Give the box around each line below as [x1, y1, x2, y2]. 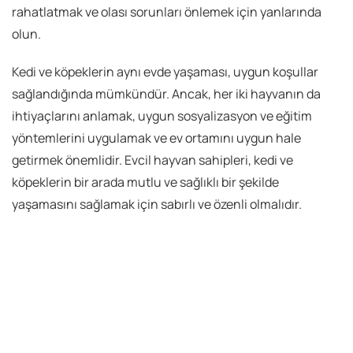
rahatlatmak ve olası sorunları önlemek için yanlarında [12, 3, 321, 21]
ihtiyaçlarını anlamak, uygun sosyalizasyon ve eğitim [12, 107, 312, 125]
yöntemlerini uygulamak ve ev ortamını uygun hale [12, 129, 301, 147]
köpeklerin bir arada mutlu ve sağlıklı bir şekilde [12, 173, 279, 191]
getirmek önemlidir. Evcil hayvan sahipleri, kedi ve [12, 151, 293, 169]
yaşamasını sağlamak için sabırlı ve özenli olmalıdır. [12, 195, 302, 214]
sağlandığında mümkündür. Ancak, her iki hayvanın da [12, 85, 321, 103]
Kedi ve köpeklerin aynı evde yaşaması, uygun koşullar [12, 63, 318, 81]
